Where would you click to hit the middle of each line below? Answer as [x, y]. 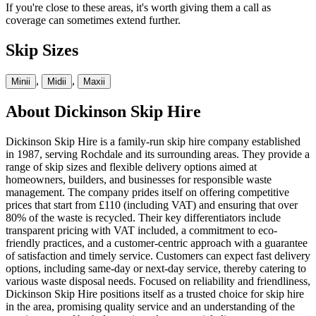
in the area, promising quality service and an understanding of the [150, 307]
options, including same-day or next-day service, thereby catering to [156, 269]
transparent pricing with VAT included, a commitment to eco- [141, 231]
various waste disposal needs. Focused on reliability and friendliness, [158, 281]
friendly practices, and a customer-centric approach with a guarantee [157, 243]
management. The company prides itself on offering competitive [147, 193]
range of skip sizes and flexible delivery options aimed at [131, 167]
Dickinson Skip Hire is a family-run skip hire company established [153, 142]
